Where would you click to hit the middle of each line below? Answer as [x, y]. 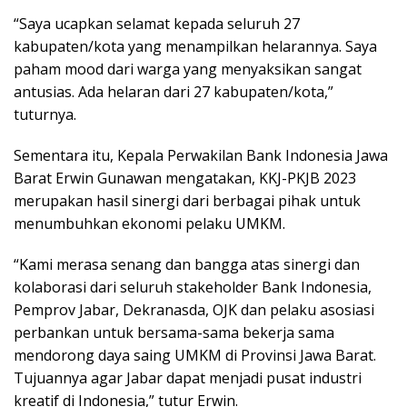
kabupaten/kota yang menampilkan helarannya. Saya [195, 46]
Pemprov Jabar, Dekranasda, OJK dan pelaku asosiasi [194, 309]
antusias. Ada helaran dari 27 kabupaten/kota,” [174, 91]
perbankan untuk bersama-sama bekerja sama [174, 332]
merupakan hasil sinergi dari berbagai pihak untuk [187, 200]
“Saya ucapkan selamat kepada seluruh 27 [157, 23]
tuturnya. [45, 114]
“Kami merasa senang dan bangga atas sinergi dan [187, 264]
